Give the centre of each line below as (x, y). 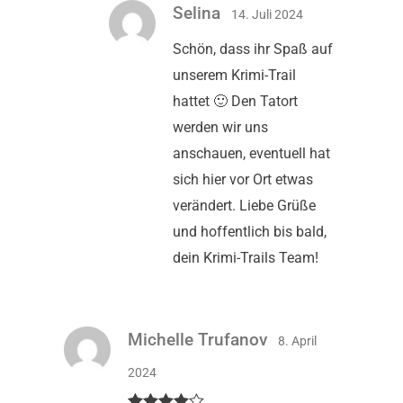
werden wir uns (220, 127)
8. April (297, 340)
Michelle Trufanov (200, 339)
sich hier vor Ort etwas (243, 179)
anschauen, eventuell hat (251, 153)
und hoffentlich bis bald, (250, 231)
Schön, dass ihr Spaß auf (253, 49)
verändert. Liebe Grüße (244, 205)
